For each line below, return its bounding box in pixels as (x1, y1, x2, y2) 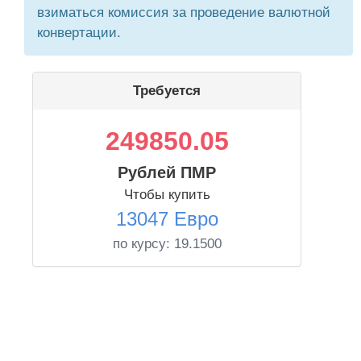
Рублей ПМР (118, 164, 216, 181)
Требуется (133, 83, 201, 98)
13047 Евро (115, 208, 218, 230)
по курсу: (112, 236, 174, 251)
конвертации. (37, 25, 121, 40)
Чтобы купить (123, 187, 210, 202)
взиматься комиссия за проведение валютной (37, 5, 330, 20)
